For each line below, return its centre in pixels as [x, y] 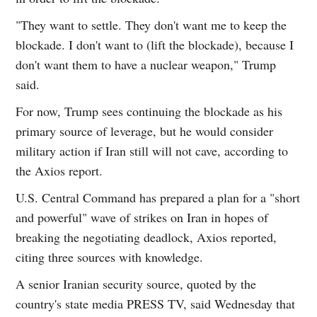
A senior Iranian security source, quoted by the [136, 284]
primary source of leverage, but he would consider [145, 131]
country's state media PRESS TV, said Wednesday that [156, 304]
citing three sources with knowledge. [110, 257]
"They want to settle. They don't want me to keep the [151, 25]
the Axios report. [59, 171]
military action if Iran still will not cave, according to [152, 151]
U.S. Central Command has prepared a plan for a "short [158, 198]
